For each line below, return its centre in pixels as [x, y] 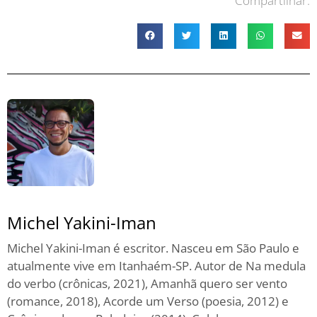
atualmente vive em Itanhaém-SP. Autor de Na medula [156, 265]
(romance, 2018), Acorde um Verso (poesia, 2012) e [148, 301]
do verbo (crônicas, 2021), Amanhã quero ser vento [147, 283]
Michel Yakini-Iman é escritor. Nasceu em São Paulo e [153, 248]
